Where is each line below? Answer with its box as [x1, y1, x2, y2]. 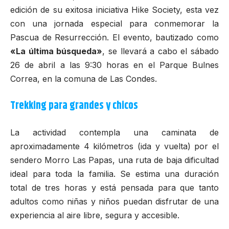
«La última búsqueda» [10, 46, 103, 57]
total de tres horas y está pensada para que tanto [10, 182, 219, 193]
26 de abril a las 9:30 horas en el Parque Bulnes [10, 60, 219, 71]
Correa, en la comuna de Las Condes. [10, 74, 157, 84]
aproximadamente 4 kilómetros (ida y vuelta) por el [10, 141, 219, 152]
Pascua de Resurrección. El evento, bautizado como [10, 32, 219, 43]
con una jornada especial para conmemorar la [10, 18, 219, 29]
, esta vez [180, 5, 219, 15]
